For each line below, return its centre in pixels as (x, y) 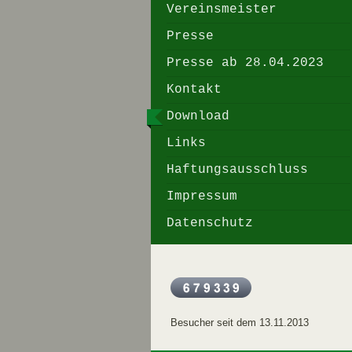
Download (198, 116)
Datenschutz (210, 223)
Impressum (202, 196)
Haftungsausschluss (237, 170)
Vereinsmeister (222, 9)
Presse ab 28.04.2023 (245, 63)
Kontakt (194, 90)
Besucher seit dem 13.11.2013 (240, 323)
